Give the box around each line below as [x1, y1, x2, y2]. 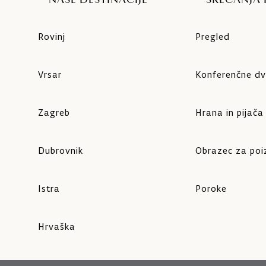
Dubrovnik [38, 145, 83, 157]
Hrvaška [38, 221, 75, 233]
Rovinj [38, 31, 65, 43]
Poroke [195, 183, 227, 195]
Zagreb [38, 107, 70, 119]
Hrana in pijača [195, 107, 264, 119]
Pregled [195, 31, 230, 43]
